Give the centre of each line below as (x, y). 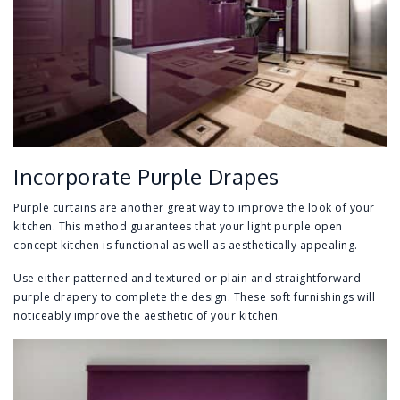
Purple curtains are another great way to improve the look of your (194, 208)
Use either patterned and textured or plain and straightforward (187, 279)
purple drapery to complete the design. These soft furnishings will (194, 297)
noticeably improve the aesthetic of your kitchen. (147, 316)
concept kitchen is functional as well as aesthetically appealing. (186, 246)
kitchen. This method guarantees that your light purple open (178, 227)
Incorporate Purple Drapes (146, 177)
